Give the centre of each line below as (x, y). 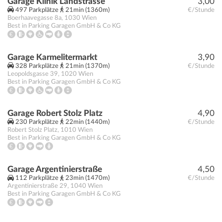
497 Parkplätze (37, 10)
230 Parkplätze (37, 122)
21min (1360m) (87, 10)
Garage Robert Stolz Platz (55, 113)
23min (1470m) (87, 178)
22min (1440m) (87, 122)
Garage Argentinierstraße (55, 169)
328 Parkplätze (37, 66)
